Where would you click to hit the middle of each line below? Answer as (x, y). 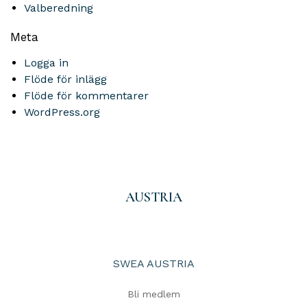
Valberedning (59, 8)
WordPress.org (62, 112)
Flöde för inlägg (65, 79)
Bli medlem (153, 294)
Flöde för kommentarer (86, 96)
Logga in (46, 63)
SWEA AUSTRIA (153, 263)
